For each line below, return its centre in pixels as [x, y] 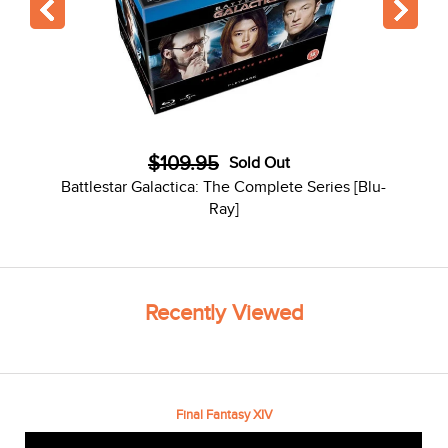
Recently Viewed [224, 313]
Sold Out [259, 164]
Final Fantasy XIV [224, 415]
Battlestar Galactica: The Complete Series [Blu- [224, 188]
